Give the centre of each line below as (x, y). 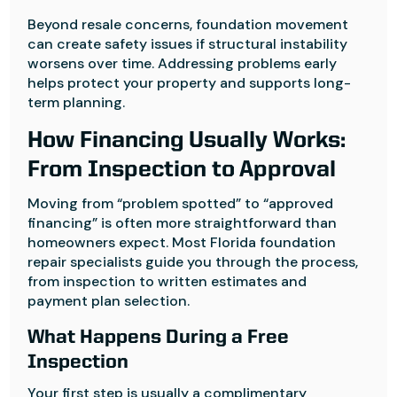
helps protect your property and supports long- (190, 83)
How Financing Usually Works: (187, 141)
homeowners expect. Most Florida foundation (182, 242)
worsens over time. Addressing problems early (183, 63)
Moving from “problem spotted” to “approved (181, 203)
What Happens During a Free (159, 338)
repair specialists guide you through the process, (193, 262)
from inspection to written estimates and (167, 281)
